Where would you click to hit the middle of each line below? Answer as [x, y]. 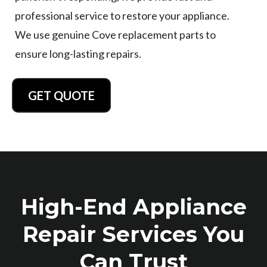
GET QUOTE [61, 95]
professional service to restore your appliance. [122, 15]
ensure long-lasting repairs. [78, 53]
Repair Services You [133, 234]
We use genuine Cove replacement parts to [115, 34]
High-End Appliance [133, 207]
